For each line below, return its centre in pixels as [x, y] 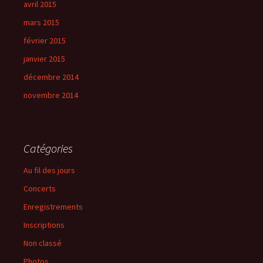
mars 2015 [41, 22]
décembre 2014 [51, 77]
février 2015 [45, 40]
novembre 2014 [51, 95]
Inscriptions [44, 225]
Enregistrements [53, 206]
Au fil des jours [49, 170]
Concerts [40, 188]
